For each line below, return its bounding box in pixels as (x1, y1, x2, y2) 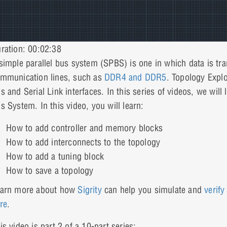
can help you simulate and (104, 183, 205, 196)
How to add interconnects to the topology (6, 136, 161, 148)
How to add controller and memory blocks (6, 122, 163, 134)
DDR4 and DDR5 (104, 71, 167, 83)
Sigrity (78, 183, 105, 196)
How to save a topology (6, 164, 94, 176)
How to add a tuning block (6, 150, 104, 162)
